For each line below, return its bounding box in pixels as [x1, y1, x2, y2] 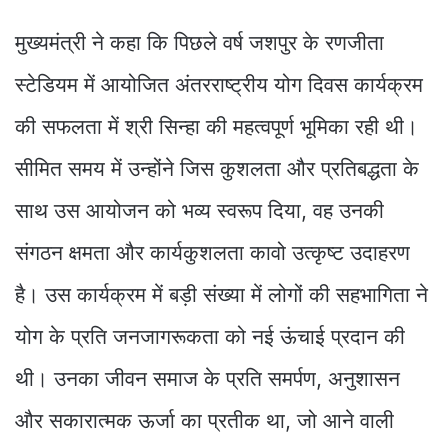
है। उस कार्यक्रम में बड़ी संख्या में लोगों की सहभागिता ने [15, 281, 428, 307]
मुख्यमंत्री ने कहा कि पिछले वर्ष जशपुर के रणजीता [15, 29, 384, 55]
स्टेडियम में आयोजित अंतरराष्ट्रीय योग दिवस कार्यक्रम [15, 71, 423, 97]
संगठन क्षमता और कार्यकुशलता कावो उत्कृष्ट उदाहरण [15, 239, 410, 265]
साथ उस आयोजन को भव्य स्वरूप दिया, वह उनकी [15, 197, 384, 223]
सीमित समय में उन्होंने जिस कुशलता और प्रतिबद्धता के [15, 155, 419, 181]
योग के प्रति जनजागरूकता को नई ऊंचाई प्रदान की [15, 323, 405, 349]
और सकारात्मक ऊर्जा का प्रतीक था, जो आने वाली [15, 407, 394, 433]
